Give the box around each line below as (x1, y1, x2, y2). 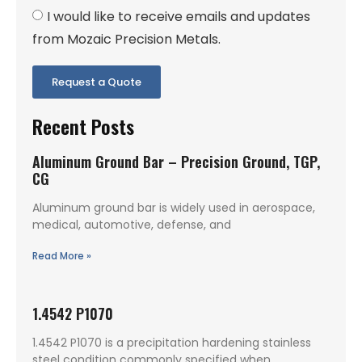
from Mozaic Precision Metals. (32, 29, 221, 48)
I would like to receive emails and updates (47, 6, 310, 26)
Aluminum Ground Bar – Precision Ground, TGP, (32, 150, 320, 172)
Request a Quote (52, 74, 141, 90)
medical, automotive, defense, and (32, 216, 231, 233)
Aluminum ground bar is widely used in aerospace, (32, 199, 315, 216)
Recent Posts (32, 111, 134, 141)
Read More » (32, 248, 91, 263)
